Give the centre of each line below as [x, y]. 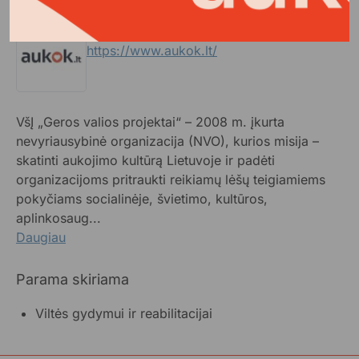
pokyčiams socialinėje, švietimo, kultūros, [142, 199]
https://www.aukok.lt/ [152, 50]
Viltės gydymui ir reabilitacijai [124, 313]
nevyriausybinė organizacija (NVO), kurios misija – [167, 141]
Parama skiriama [73, 279]
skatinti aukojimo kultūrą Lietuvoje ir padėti [145, 160]
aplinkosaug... [58, 218]
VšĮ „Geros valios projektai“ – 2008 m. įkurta [150, 122]
